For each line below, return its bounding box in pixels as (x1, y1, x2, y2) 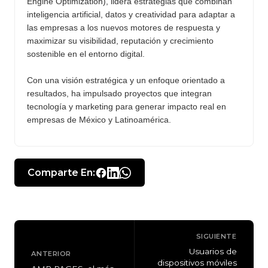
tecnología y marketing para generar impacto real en (27, 102, 226, 112)
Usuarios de (188, 246, 237, 257)
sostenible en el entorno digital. (27, 49, 145, 59)
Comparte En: (28, 167, 96, 179)
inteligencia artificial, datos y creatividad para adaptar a (27, 10, 235, 20)
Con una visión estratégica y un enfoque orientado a (27, 75, 225, 86)
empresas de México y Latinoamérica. (27, 115, 171, 125)
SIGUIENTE (196, 232, 237, 241)
